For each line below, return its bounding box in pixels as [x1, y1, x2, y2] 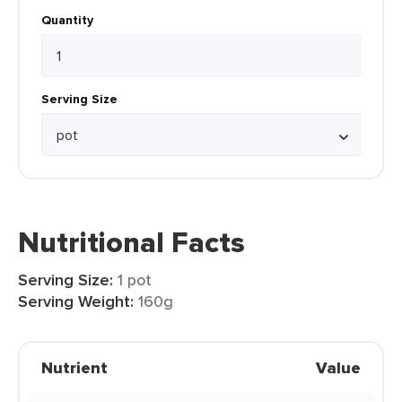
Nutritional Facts [18, 221, 245, 264]
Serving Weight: [18, 290, 134, 313]
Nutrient [41, 356, 108, 380]
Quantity [41, 11, 93, 29]
